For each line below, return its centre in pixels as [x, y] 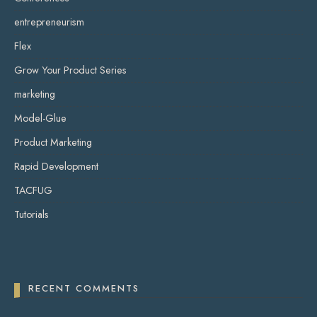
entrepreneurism [49, 22]
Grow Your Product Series [70, 70]
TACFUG [33, 191]
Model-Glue [40, 119]
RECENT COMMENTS [84, 289]
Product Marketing [53, 143]
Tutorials [31, 215]
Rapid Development [56, 167]
